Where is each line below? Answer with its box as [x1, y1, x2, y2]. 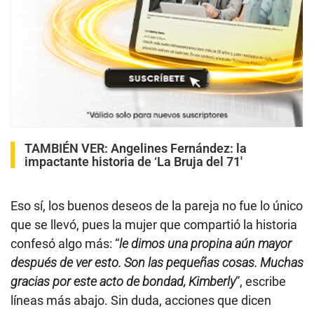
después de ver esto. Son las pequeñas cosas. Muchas [11, 254, 303, 270]
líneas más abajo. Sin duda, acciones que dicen [11, 292, 271, 308]
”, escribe [235, 273, 286, 289]
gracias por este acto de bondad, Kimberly [11, 273, 235, 289]
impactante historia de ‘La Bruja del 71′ [25, 153, 243, 169]
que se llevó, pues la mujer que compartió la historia [11, 217, 297, 232]
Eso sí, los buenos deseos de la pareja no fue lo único [11, 198, 303, 213]
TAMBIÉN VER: [25, 140, 111, 156]
